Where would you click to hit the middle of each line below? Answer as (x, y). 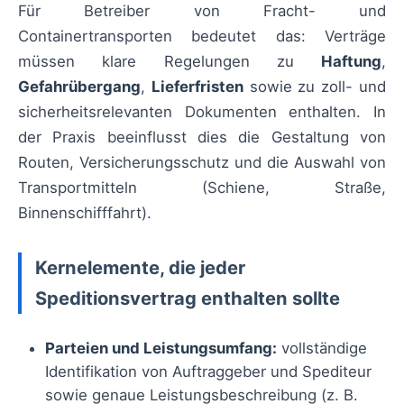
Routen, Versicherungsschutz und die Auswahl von (202, 162)
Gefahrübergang (79, 87)
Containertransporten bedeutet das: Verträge (202, 36)
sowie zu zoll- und (315, 87)
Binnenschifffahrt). (85, 213)
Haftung (351, 61)
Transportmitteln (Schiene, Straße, (202, 188)
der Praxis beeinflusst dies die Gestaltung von (202, 137)
